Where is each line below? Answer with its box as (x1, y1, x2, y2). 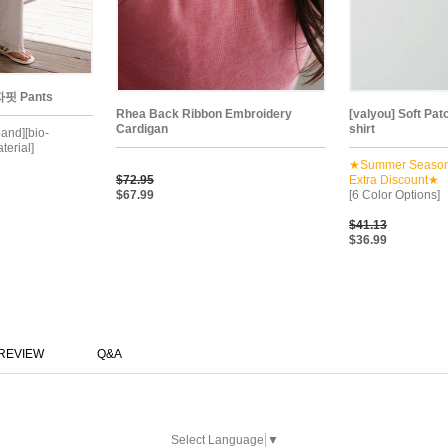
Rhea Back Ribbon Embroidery (116, 106, 292, 121)
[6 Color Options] (349, 187, 440, 202)
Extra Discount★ (349, 172, 439, 187)
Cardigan (116, 121, 168, 136)
